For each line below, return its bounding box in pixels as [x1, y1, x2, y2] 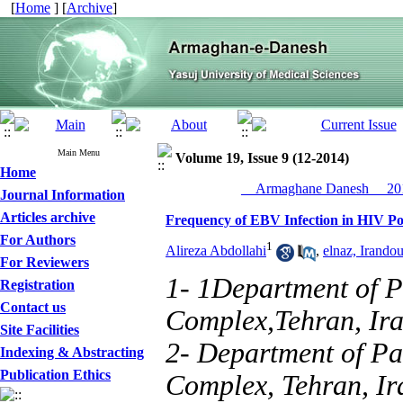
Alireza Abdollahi [166, 243, 266, 259]
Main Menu [58, 148, 100, 157]
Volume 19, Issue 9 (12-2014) [175, 150, 349, 166]
